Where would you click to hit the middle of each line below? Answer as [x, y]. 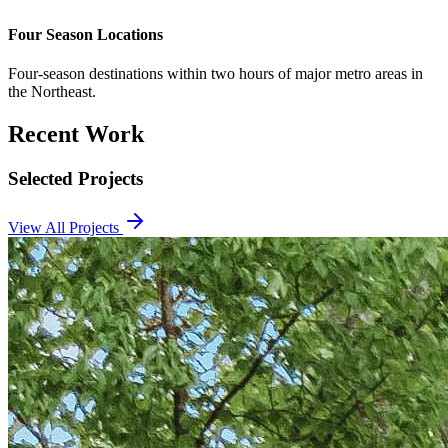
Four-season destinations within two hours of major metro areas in [215, 74]
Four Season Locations [85, 35]
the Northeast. [52, 92]
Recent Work [76, 134]
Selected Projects [75, 179]
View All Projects [65, 227]
